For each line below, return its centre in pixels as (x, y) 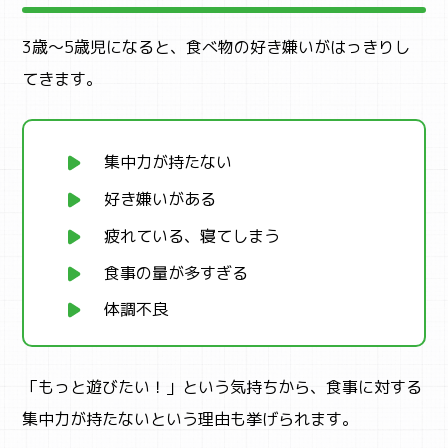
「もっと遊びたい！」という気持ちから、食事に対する (222, 387)
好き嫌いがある (160, 198)
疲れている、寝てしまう (192, 235)
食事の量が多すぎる (176, 272)
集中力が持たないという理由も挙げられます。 (190, 419)
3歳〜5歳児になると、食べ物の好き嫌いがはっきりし (216, 47)
